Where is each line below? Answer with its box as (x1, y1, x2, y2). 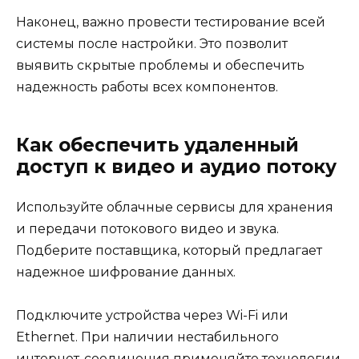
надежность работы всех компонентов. (16, 79, 278, 95)
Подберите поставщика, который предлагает (16, 242, 322, 258)
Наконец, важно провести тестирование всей (16, 14, 325, 30)
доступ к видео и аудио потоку (16, 155, 337, 178)
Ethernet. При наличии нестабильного (16, 329, 279, 345)
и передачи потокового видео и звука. (16, 220, 279, 236)
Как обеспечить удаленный (16, 133, 299, 156)
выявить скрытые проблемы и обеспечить (16, 57, 305, 73)
